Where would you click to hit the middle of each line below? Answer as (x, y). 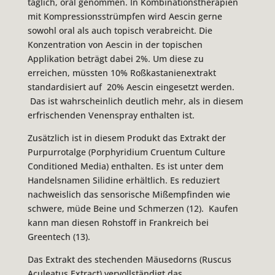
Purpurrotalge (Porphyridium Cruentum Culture (126, 152)
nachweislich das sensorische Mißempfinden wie (129, 195)
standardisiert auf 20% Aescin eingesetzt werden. (131, 87)
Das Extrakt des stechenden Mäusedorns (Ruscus (129, 260)
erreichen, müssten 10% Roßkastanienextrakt (122, 73)
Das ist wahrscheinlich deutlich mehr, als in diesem (135, 101)
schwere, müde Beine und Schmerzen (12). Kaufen (133, 209)
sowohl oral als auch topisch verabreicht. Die (120, 31)
